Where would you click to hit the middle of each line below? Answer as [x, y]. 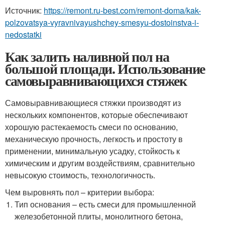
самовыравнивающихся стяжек [96, 80]
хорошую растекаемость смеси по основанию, [91, 127]
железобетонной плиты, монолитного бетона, [99, 216]
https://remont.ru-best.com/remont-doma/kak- [122, 10]
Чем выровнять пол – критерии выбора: [80, 192]
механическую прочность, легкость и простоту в [94, 139]
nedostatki [23, 34]
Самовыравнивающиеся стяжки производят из [93, 102]
